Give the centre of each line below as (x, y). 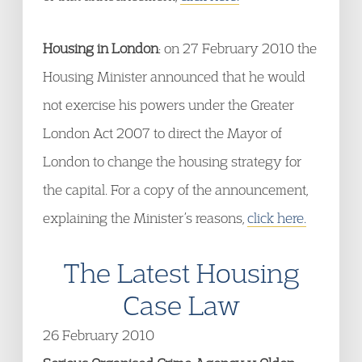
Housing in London (101, 48)
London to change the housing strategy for (172, 161)
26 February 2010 (99, 335)
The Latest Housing (181, 272)
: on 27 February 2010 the (238, 48)
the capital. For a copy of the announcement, (175, 189)
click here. (277, 218)
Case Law (181, 305)
